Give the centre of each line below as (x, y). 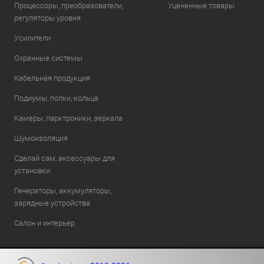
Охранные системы (48, 58)
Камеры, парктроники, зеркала (68, 118)
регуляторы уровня (47, 18)
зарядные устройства (52, 203)
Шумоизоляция (41, 138)
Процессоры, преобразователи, (69, 6)
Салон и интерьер (44, 223)
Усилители (32, 38)
